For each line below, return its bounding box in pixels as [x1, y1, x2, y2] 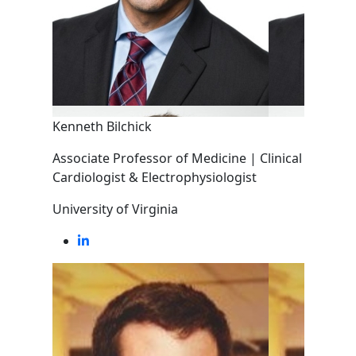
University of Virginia [52, 200, 178, 218]
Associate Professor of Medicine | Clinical [52, 149, 302, 167]
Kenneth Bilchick [52, 118, 152, 135]
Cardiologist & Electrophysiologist [52, 168, 257, 186]
